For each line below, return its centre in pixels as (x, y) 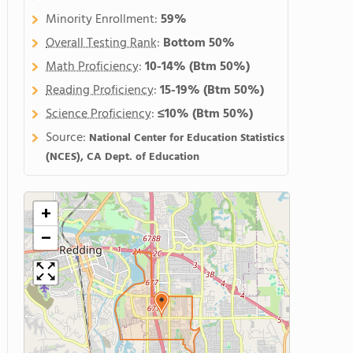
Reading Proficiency (100, 91)
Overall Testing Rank (101, 43)
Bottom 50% (199, 43)
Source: (67, 138)
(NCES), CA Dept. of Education (123, 157)
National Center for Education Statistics (187, 138)
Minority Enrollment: (103, 20)
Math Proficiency (92, 67)
